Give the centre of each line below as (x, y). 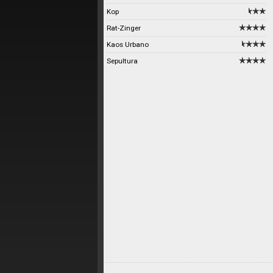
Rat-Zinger (124, 28)
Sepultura (122, 61)
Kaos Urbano (128, 44)
